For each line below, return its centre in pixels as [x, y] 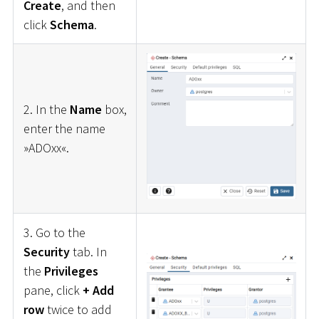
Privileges [71, 271]
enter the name [64, 129]
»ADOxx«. [46, 148]
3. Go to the [54, 233]
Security [46, 252]
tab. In [88, 252]
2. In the [46, 110]
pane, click [53, 291]
